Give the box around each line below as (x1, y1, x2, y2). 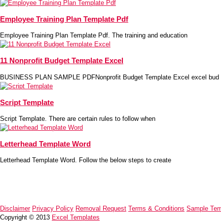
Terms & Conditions (128, 205, 184, 213)
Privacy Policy (32, 205, 74, 213)
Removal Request (75, 205, 126, 213)
